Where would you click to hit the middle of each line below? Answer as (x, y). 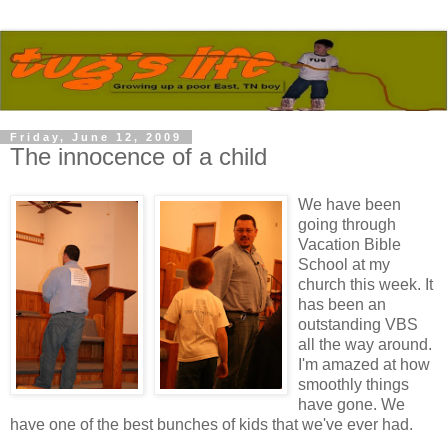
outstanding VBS (358, 324)
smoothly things (353, 384)
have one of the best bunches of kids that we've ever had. (211, 424)
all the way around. (365, 344)
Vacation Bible (349, 244)
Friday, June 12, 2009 (96, 136)
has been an (342, 304)
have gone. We (351, 404)
